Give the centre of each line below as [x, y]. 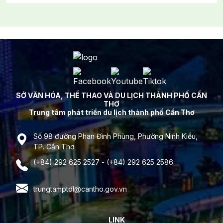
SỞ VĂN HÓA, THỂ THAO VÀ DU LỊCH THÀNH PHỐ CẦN [111, 96]
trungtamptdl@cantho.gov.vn [80, 189]
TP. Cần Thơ [54, 147]
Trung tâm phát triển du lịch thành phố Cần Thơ [111, 112]
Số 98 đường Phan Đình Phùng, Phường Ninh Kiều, [115, 136]
